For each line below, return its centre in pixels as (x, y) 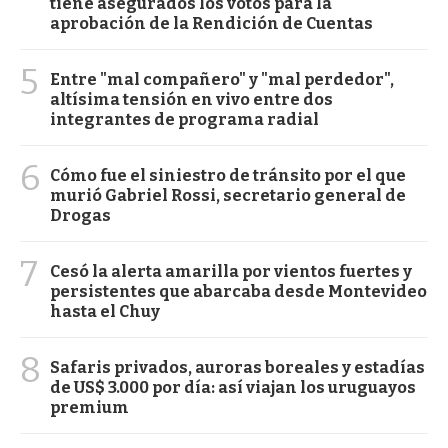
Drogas (80, 216)
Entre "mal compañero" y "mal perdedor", (222, 80)
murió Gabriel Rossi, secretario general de (228, 196)
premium (89, 408)
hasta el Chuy (105, 312)
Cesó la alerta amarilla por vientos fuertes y (231, 272)
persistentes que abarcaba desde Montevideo (238, 292)
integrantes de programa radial (184, 120)
